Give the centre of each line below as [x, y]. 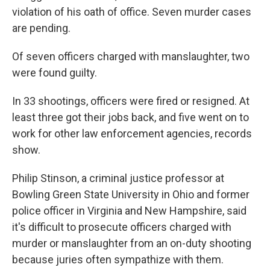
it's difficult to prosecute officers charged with [122, 227]
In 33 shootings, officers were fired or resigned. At [131, 101]
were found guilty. [55, 72]
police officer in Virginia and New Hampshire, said [129, 210]
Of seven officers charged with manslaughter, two [131, 56]
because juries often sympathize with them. [118, 259]
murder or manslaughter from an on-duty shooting [132, 243]
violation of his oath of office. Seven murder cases [132, 11]
